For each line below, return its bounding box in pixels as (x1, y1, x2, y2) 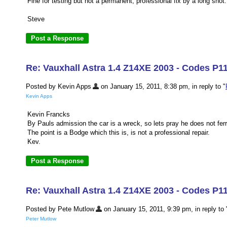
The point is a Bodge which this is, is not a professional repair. (27, 129, 210, 137)
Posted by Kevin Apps (26, 83, 91, 90)
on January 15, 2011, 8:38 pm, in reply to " (99, 83, 225, 90)
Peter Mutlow (26, 216, 56, 222)
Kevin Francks (27, 110, 70, 119)
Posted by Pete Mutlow (26, 205, 94, 213)
